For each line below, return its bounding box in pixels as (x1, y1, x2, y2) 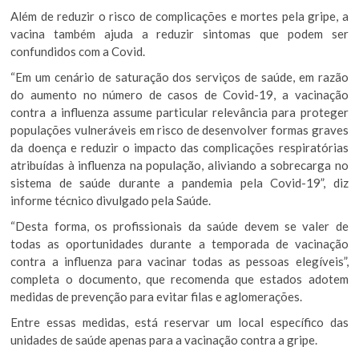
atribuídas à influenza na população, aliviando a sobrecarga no (10, 157, 349, 172)
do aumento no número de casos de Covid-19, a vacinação (10, 87, 349, 102)
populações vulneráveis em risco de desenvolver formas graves (10, 122, 349, 137)
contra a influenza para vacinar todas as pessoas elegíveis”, (10, 253, 349, 268)
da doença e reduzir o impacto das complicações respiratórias (10, 139, 349, 155)
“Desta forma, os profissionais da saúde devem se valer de (10, 218, 349, 233)
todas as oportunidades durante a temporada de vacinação (10, 236, 349, 251)
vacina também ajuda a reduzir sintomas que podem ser (10, 26, 349, 41)
